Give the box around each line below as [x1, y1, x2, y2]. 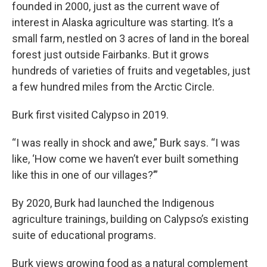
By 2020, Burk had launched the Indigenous [12, 197, 215, 209]
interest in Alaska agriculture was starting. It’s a [12, 16, 233, 29]
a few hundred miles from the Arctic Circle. [12, 80, 215, 93]
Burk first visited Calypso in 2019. [12, 108, 169, 121]
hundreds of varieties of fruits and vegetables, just [12, 64, 250, 77]
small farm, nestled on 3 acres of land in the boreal [12, 32, 249, 45]
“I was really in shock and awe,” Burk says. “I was [12, 136, 240, 149]
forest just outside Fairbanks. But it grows [12, 48, 209, 61]
